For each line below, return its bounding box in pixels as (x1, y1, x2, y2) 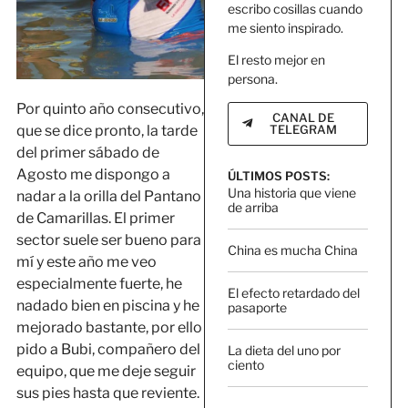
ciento (228, 356, 264, 372)
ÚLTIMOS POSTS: (228, 168, 330, 183)
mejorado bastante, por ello (15, 319, 202, 337)
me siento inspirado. (228, 19, 343, 36)
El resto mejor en (228, 52, 325, 68)
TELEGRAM (269, 121, 337, 137)
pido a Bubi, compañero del (15, 341, 200, 359)
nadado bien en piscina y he (15, 297, 199, 315)
